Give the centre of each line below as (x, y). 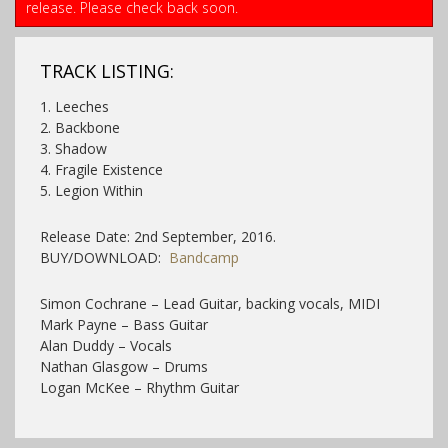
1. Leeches (74, 106)
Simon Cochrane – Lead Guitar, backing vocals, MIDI (210, 303)
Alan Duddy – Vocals (106, 345)
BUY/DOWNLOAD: (104, 257)
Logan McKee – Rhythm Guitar (139, 387)
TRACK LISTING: (107, 70)
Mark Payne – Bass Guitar (124, 324)
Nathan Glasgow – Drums (124, 366)
